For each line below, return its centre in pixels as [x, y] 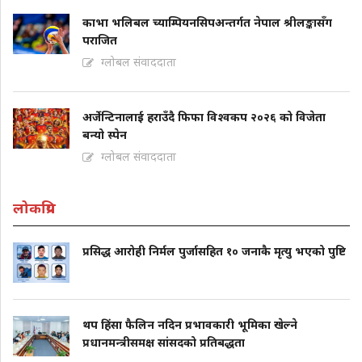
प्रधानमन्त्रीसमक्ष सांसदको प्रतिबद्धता [164, 343]
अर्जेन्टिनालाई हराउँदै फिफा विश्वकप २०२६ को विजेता [204, 117]
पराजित [100, 40]
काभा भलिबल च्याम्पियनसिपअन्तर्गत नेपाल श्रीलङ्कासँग [207, 23]
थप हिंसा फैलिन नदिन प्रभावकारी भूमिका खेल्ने [190, 325]
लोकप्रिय [34, 208]
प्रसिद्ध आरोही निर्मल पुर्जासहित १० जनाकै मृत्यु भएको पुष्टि [214, 251]
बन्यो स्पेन [105, 135]
